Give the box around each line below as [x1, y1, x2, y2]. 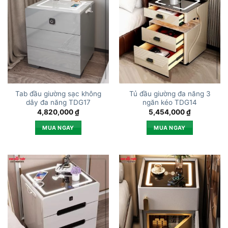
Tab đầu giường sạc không [15, 90, 101, 98]
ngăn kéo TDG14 [142, 98, 197, 107]
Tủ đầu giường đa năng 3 [129, 90, 211, 98]
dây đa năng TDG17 [26, 98, 91, 107]
